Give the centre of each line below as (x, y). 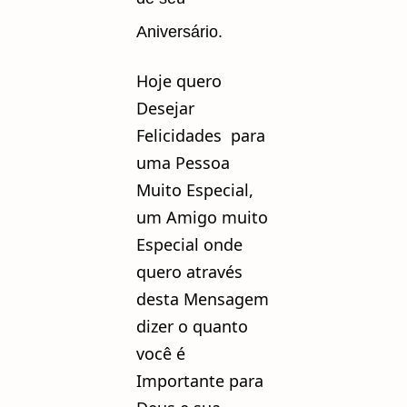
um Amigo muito (202, 217)
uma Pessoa (183, 162)
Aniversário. (179, 31)
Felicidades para (201, 135)
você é (161, 353)
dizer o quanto (192, 326)
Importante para (200, 380)
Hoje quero (179, 80)
